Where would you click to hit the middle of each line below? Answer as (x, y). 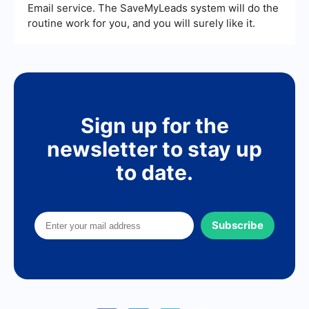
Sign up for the (154, 126)
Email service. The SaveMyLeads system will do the (153, 8)
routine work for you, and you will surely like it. (141, 23)
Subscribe (238, 226)
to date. (154, 173)
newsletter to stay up (154, 149)
